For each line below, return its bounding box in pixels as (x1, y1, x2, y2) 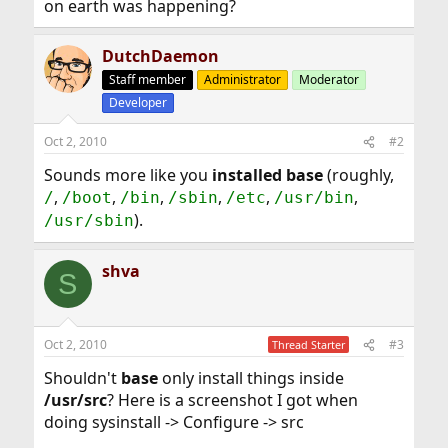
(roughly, (322, 164, 394, 186)
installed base (211, 164, 323, 186)
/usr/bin (273, 188, 354, 207)
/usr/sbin (43, 211, 134, 230)
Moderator (298, 71, 359, 88)
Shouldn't (43, 367, 121, 389)
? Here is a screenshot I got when (106, 389, 358, 411)
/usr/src (43, 389, 107, 411)
